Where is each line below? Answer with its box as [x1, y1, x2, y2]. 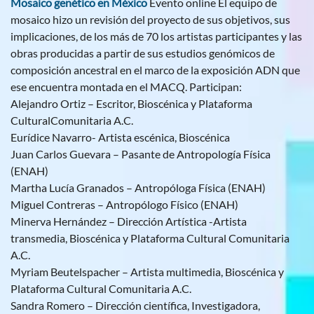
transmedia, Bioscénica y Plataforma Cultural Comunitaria [11, 231, 289, 245]
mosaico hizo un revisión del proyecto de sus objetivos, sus [11, 13, 290, 27]
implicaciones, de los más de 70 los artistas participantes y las [11, 29, 302, 43]
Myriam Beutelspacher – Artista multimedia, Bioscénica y [11, 265, 284, 279]
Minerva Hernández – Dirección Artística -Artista [11, 214, 247, 228]
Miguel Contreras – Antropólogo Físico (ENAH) [11, 198, 238, 212]
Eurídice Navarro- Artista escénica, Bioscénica [11, 130, 230, 144]
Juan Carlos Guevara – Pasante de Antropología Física [11, 147, 271, 161]
